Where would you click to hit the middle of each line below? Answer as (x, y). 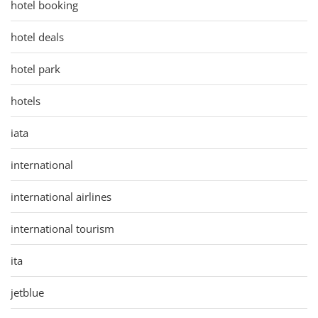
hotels (26, 100)
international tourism (62, 228)
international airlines (61, 196)
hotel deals (37, 37)
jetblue (27, 292)
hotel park (35, 68)
